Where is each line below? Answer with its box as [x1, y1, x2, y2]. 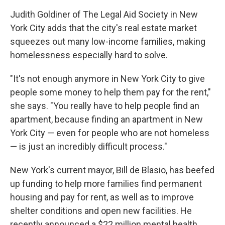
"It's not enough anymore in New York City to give [10, 73, 205, 84]
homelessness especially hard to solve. [10, 50, 168, 61]
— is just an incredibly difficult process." [10, 141, 167, 152]
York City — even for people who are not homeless [10, 128, 209, 139]
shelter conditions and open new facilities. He [10, 205, 192, 216]
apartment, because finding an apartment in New [10, 114, 203, 125]
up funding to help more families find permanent [10, 178, 202, 189]
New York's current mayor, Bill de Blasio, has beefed [10, 165, 214, 176]
